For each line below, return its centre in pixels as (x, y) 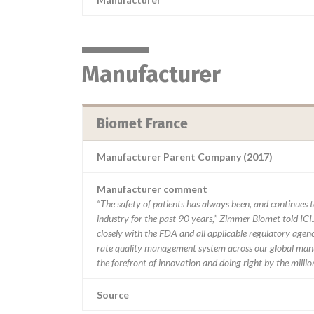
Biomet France (142, 123)
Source (113, 295)
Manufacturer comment (152, 189)
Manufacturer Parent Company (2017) (185, 157)
